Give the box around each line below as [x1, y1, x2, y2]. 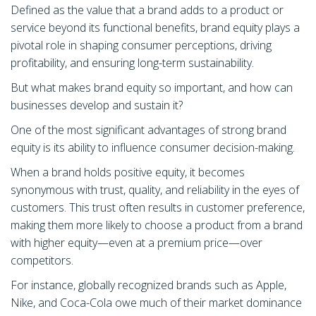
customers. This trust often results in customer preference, [11, 200, 305, 215]
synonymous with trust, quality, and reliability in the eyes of [11, 182, 299, 197]
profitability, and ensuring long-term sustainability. [11, 55, 254, 71]
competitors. [11, 253, 79, 268]
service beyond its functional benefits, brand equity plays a [11, 20, 300, 35]
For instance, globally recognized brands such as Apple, [11, 277, 286, 293]
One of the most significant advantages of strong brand [11, 122, 286, 138]
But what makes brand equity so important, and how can [11, 80, 293, 95]
